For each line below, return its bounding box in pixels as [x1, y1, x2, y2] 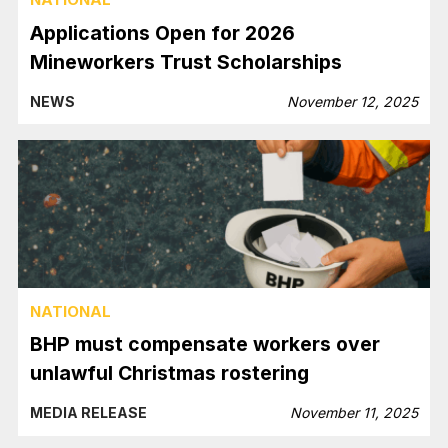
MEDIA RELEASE [30, 404, 148, 422]
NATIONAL [30, 301, 112, 321]
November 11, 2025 [289, 404, 418, 422]
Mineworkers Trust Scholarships [30, 49, 343, 74]
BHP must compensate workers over [30, 332, 381, 357]
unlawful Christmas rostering [30, 361, 315, 386]
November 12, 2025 [286, 92, 418, 110]
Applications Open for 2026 [30, 20, 296, 45]
